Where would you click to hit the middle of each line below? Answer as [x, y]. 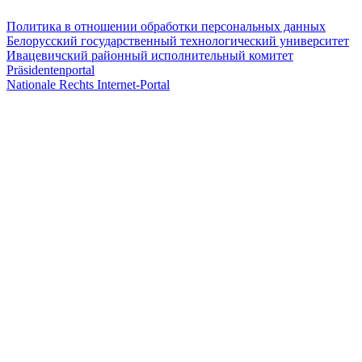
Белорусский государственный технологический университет [178, 40]
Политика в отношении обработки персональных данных [166, 26]
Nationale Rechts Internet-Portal [88, 84]
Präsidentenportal [51, 69]
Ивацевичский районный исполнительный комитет [150, 55]
